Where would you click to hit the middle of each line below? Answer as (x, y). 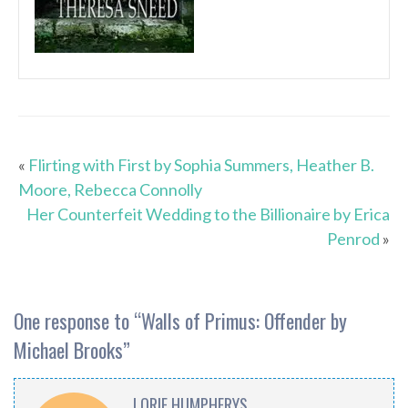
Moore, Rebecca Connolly (110, 190)
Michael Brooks (68, 350)
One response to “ (77, 321)
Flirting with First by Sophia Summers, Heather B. (201, 165)
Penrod (353, 239)
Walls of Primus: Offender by (244, 321)
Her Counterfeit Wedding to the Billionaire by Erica (208, 214)
